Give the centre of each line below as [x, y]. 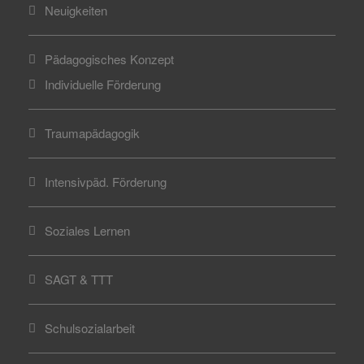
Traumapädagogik [92, 133]
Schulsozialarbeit [90, 328]
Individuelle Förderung [103, 84]
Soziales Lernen [87, 230]
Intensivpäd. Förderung [106, 182]
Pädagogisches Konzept [109, 59]
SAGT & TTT [79, 279]
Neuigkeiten [76, 10]
